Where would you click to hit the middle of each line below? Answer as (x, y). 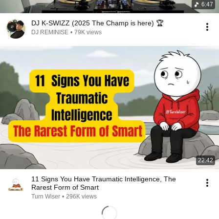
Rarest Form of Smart (65, 187)
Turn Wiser (46, 197)
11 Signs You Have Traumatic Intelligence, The (104, 179)
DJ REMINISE (50, 32)
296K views (81, 197)
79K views (88, 32)
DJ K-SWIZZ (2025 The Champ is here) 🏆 (97, 23)
